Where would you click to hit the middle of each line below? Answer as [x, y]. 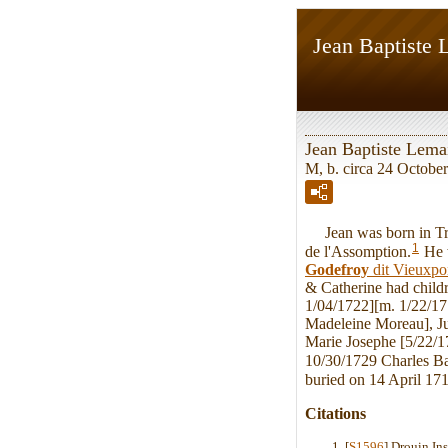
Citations [335, 413]
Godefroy [337, 270]
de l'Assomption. [358, 251]
